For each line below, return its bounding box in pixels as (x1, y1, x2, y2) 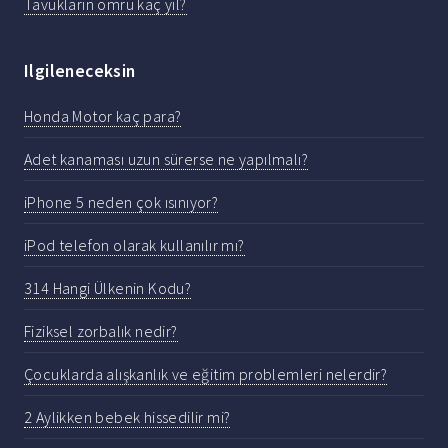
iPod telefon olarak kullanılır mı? (24, 235, 245, 256)
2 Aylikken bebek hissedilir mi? (24, 407, 231, 428)
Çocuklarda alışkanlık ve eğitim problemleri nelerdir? (24, 364, 388, 385)
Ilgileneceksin (24, 59, 136, 82)
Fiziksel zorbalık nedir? (24, 321, 178, 342)
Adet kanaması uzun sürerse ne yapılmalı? (24, 149, 308, 170)
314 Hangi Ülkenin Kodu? (24, 278, 192, 299)
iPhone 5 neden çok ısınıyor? (24, 192, 219, 213)
